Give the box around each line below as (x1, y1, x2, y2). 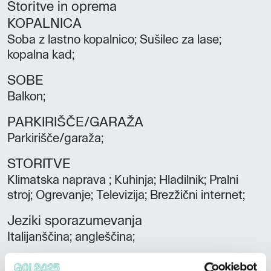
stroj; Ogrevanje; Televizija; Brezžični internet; (7, 189, 245, 201)
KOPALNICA (15, 17, 82, 30)
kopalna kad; (7, 48, 74, 61)
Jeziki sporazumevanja (15, 214, 142, 227)
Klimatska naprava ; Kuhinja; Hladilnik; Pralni (7, 174, 238, 186)
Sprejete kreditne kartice (16, 256, 152, 269)
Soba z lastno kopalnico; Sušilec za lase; (7, 33, 221, 46)
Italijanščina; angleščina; (7, 230, 135, 243)
